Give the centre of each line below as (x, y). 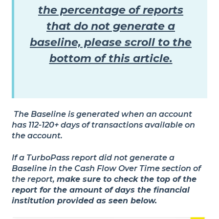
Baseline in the (43, 168)
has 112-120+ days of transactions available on (103, 125)
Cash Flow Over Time (117, 168)
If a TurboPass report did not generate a (93, 157)
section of (180, 168)
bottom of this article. (111, 59)
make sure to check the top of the (127, 179)
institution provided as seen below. (84, 200)
